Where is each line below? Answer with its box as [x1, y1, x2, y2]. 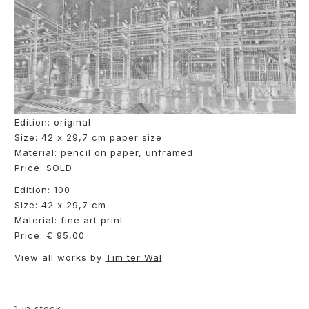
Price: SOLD [14, 161, 72, 173]
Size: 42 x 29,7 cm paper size [14, 131, 162, 143]
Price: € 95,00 [14, 229, 85, 241]
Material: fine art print [14, 214, 123, 226]
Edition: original [14, 116, 91, 128]
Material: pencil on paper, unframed [14, 146, 193, 158]
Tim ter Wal [105, 251, 162, 263]
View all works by [14, 251, 106, 263]
